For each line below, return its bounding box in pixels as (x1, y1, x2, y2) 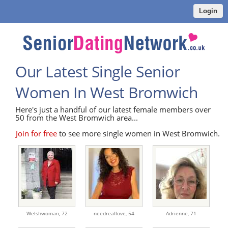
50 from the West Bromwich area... (15, 112, 138, 123)
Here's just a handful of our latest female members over (15, 104, 211, 115)
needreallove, (94, 210, 128, 217)
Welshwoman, (26, 210, 62, 217)
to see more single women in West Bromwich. (57, 128, 220, 139)
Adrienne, (166, 210, 190, 217)
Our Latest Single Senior (15, 61, 180, 82)
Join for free (16, 128, 58, 139)
